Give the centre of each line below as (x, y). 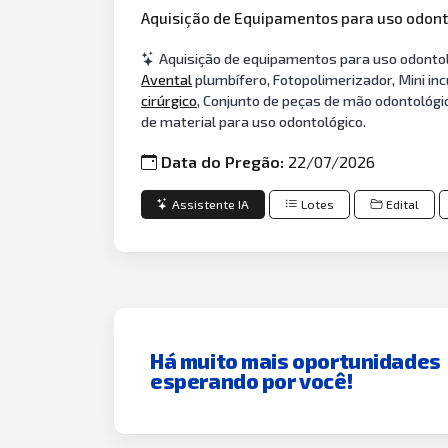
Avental (167, 79)
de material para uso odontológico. (254, 121)
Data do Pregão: (225, 162)
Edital (403, 204)
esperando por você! (251, 380)
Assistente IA (211, 204)
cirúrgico (169, 100)
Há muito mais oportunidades (295, 360)
